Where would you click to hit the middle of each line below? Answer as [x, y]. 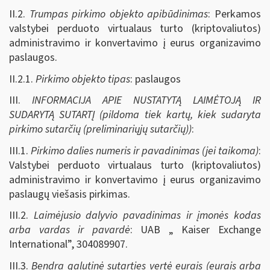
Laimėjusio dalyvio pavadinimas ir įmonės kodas [147, 215]
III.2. [21, 215]
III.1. [20, 151]
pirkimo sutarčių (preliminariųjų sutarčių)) [100, 129]
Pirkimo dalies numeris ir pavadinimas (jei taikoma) [145, 151]
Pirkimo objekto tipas [83, 79]
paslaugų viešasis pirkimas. [70, 194]
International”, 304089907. [68, 244]
